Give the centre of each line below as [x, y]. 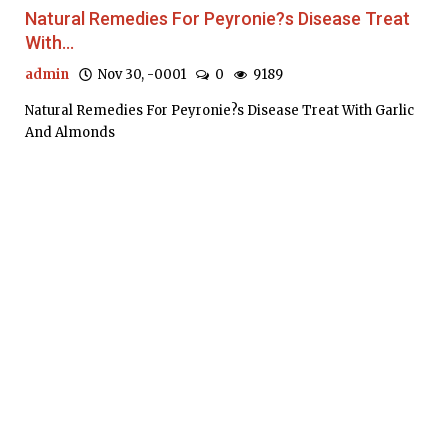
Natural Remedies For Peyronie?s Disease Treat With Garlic [219, 111]
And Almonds [70, 133]
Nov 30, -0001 [139, 75]
